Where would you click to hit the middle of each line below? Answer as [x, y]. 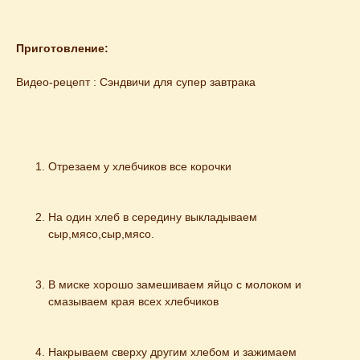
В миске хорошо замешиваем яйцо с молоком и [175, 284]
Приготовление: [62, 48]
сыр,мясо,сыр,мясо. [101, 233]
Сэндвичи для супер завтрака [178, 82]
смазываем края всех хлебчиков [133, 301]
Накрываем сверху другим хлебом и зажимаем [172, 352]
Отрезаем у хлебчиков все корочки [140, 166]
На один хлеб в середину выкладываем [153, 217]
